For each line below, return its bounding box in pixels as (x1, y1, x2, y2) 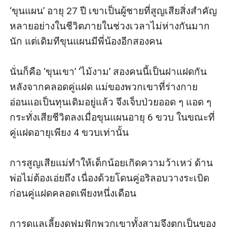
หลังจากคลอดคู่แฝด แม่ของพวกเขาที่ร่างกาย (10, 81, 198, 93)
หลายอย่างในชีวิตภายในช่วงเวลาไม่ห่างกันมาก (10, 20, 210, 32)
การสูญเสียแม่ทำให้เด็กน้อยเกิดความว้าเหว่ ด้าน (10, 157, 213, 169)
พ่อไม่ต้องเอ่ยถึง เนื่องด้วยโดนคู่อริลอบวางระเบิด (10, 172, 210, 184)
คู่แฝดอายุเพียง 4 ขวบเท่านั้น (10, 126, 129, 138)
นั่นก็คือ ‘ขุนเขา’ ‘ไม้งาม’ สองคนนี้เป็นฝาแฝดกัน (10, 65, 207, 78)
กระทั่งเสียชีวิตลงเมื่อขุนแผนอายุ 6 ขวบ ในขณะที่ (10, 111, 215, 123)
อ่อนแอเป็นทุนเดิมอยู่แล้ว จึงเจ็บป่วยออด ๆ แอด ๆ (10, 96, 212, 108)
